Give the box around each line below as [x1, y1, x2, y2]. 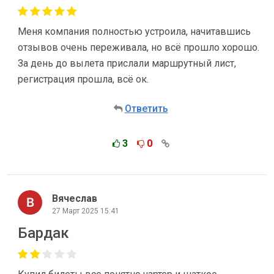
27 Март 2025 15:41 [52, 206, 119, 215]
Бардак [18, 224, 69, 242]
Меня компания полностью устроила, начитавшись [18, 26, 251, 37]
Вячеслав [52, 192, 97, 204]
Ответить [124, 103, 168, 114]
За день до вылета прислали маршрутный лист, [18, 57, 236, 69]
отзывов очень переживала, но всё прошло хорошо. [18, 42, 259, 53]
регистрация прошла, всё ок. [18, 73, 149, 85]
